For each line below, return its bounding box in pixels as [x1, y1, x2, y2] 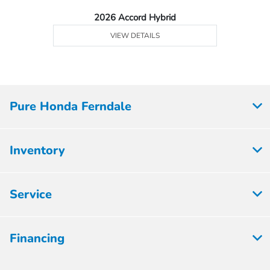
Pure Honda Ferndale [10, 98, 131, 115]
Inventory [10, 142, 65, 159]
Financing [10, 230, 64, 246]
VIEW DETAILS [110, 30, 160, 40]
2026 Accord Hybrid [94, 11, 177, 24]
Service [10, 186, 52, 202]
